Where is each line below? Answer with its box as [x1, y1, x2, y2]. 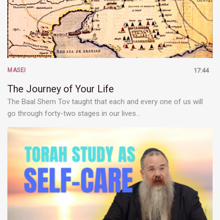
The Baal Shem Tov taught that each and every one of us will [7, 97, 203, 106]
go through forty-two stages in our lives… [7, 109, 140, 118]
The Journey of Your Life [7, 82, 114, 95]
